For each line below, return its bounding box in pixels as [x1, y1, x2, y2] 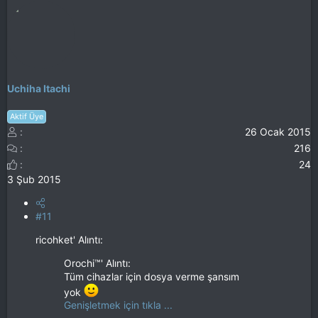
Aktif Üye [10, 111, 43, 121]
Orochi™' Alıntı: [64, 256, 131, 269]
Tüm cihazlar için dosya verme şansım [64, 270, 239, 283]
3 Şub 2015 [7, 172, 61, 185]
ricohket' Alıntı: [35, 233, 103, 246]
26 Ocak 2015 [245, 125, 311, 138]
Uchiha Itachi [7, 82, 70, 95]
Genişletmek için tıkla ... [64, 299, 172, 312]
